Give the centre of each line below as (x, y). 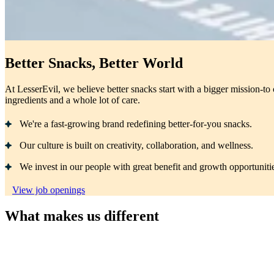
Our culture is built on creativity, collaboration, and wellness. (136, 145)
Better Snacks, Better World (94, 63)
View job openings (49, 190)
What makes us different (82, 216)
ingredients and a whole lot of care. (72, 100)
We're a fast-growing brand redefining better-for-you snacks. (136, 124)
